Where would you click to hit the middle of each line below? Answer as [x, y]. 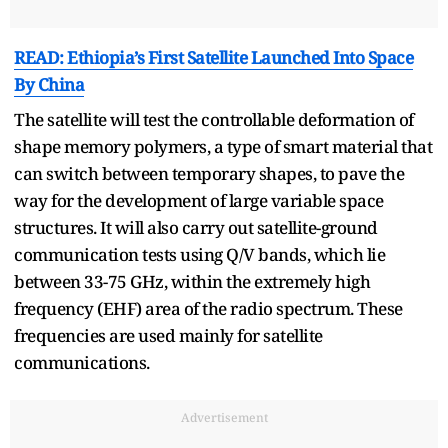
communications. [82, 362]
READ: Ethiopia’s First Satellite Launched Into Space [213, 57]
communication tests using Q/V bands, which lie [199, 254]
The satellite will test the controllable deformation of [214, 119]
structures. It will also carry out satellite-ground [196, 227]
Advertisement [224, 417]
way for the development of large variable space [199, 200]
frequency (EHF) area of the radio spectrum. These [208, 308]
